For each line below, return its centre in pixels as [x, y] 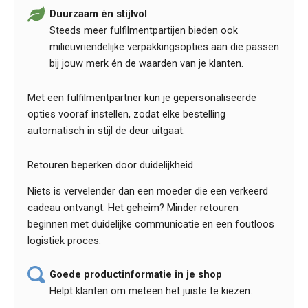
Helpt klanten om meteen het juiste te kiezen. [151, 291]
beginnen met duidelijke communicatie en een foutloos [151, 224]
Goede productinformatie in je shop [136, 275]
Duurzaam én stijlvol [99, 14]
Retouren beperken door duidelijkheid [110, 165]
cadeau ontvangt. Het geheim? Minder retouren [133, 207]
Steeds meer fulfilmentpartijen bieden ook [144, 31]
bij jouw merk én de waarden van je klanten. [147, 64]
